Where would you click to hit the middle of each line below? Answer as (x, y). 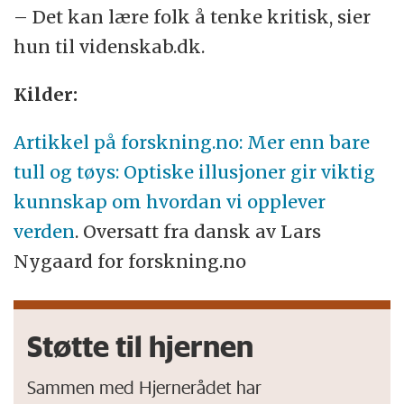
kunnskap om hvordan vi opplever (170, 202)
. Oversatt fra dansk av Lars (198, 232)
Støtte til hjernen (141, 346)
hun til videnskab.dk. (110, 47)
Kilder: (46, 95)
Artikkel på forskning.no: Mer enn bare (192, 142)
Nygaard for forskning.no (130, 262)
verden (45, 232)
